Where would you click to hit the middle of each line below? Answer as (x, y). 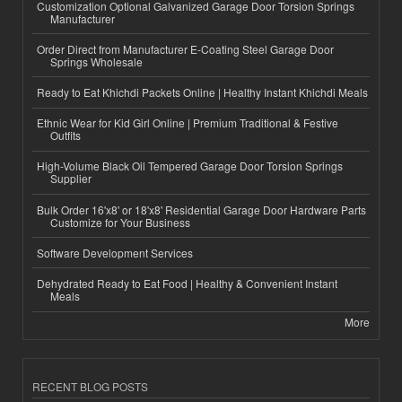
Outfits (66, 135)
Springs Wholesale (96, 61)
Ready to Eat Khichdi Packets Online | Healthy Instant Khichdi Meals (202, 92)
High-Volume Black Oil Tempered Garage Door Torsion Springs (190, 166)
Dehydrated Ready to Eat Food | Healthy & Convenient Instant (187, 283)
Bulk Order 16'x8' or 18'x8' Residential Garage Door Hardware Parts (201, 209)
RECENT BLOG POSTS (90, 387)
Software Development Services (115, 252)
